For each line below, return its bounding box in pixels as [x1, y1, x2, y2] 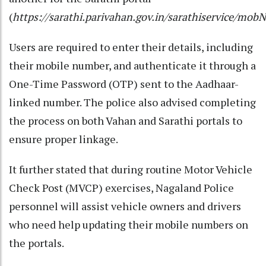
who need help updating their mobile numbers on [9, 217, 248, 232]
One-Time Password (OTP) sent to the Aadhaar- [9, 76, 239, 91]
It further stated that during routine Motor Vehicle [9, 161, 252, 176]
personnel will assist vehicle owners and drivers [9, 198, 241, 213]
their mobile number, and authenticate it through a [9, 58, 256, 72]
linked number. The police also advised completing [9, 94, 256, 109]
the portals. [9, 235, 64, 250]
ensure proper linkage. [9, 131, 118, 146]
